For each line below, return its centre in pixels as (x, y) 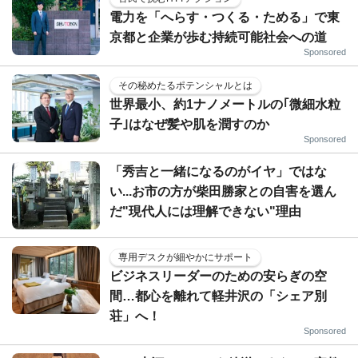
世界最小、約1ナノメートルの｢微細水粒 (225, 104)
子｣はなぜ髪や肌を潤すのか (189, 124)
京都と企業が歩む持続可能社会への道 (218, 37)
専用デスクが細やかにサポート (185, 257)
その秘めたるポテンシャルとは (185, 86)
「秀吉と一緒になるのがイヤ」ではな (218, 171)
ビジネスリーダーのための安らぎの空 (218, 276)
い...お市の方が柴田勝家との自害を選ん (223, 191)
